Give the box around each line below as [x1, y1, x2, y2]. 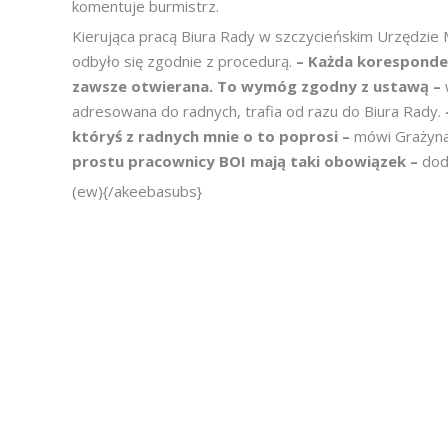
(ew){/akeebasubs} [72, 181, 206, 201]
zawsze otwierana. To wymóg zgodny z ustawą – [72, 76, 445, 96]
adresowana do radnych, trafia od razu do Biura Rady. [72, 101, 445, 121]
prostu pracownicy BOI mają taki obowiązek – [72, 151, 422, 171]
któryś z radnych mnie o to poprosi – [72, 126, 354, 146]
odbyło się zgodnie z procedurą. [72, 51, 296, 71]
